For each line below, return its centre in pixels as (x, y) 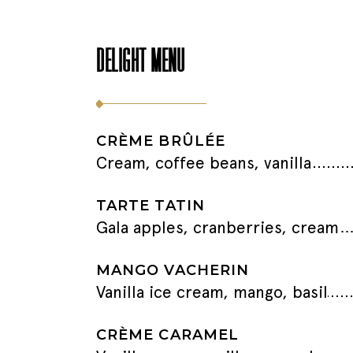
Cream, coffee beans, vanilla (204, 163)
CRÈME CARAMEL (168, 335)
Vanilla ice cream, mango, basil (212, 292)
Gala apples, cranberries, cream (217, 227)
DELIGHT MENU (141, 61)
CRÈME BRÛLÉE (161, 141)
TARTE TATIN (150, 206)
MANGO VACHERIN (173, 270)
